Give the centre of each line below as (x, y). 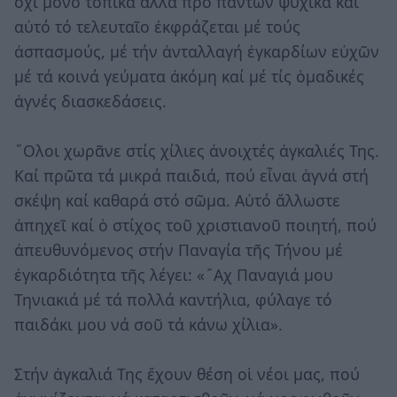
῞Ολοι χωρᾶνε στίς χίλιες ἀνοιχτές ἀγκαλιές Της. (197, 150)
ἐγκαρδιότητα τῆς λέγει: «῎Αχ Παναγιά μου (174, 274)
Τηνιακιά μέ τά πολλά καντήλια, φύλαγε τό (173, 299)
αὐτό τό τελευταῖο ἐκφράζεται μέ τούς (157, 26)
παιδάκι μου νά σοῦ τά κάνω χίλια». (148, 324)
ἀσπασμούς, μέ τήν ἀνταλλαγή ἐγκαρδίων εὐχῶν (197, 51)
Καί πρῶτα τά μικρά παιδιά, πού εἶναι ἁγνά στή (191, 175)
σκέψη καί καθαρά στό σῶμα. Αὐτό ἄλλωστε (177, 200)
